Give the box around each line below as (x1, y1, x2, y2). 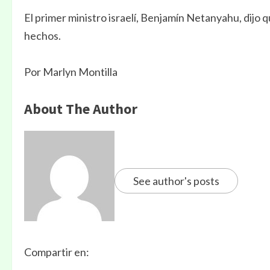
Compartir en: (24, 245, 89, 259)
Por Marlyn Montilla (24, 65, 118, 79)
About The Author (24, 99, 137, 119)
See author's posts (133, 174, 219, 187)
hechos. (24, 29, 61, 43)
